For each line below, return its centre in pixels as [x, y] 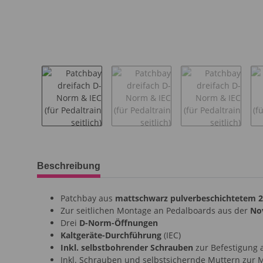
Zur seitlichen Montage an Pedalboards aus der [155, 210]
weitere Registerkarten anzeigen [100, 160]
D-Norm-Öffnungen [119, 222]
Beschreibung [69, 166]
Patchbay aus [88, 198]
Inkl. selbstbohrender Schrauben [127, 247]
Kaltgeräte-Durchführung [111, 235]
